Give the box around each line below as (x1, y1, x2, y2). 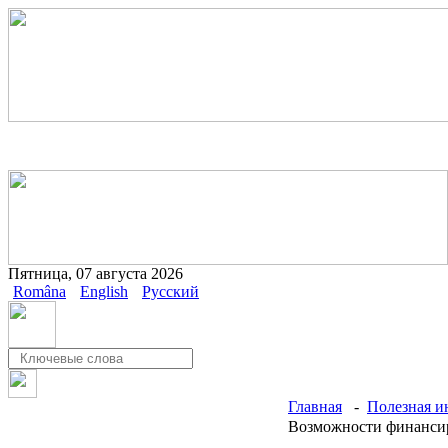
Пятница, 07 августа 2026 (8, 265, 183, 282)
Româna (13, 283, 66, 300)
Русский (142, 283, 199, 300)
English (80, 283, 128, 300)
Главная (288, 398, 342, 415)
